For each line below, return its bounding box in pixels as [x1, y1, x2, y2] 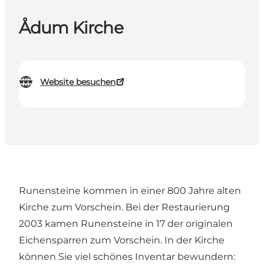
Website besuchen [40, 77, 115, 88]
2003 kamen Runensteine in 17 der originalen [19, 218, 233, 230]
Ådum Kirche [19, 18, 123, 38]
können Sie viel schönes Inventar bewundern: [19, 251, 235, 263]
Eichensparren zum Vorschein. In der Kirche [19, 235, 225, 246]
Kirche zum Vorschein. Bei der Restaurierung [19, 202, 230, 213]
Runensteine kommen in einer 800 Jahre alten [19, 185, 241, 197]
